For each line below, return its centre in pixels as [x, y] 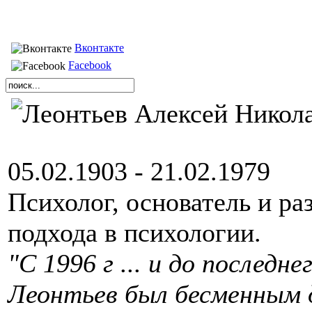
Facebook [90, 65]
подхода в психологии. [134, 232]
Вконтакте [99, 47]
